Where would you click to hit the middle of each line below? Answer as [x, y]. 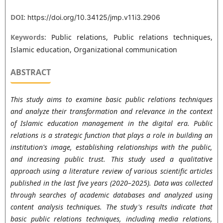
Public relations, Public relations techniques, [132, 37]
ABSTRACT [30, 72]
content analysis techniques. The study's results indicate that [111, 207]
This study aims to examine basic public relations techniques [111, 99]
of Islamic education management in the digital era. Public [111, 123]
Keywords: [31, 37]
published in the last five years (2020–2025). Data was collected [111, 183]
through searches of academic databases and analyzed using [111, 195]
